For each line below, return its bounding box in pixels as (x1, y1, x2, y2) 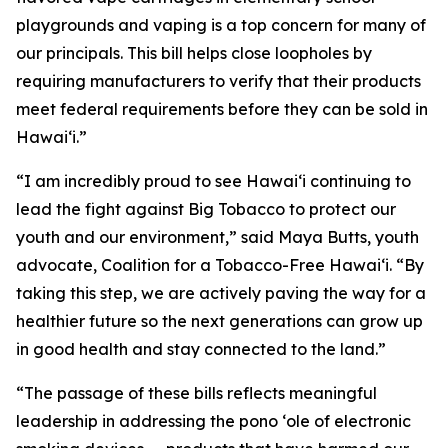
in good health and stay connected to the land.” (16, 339, 386, 359)
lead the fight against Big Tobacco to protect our (16, 199, 396, 219)
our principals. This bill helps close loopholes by (16, 43, 372, 63)
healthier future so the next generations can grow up (16, 311, 423, 331)
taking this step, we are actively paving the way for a (16, 283, 426, 303)
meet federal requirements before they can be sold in (16, 99, 428, 119)
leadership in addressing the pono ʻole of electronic (16, 411, 411, 431)
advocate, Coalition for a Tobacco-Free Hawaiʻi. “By (16, 255, 424, 275)
